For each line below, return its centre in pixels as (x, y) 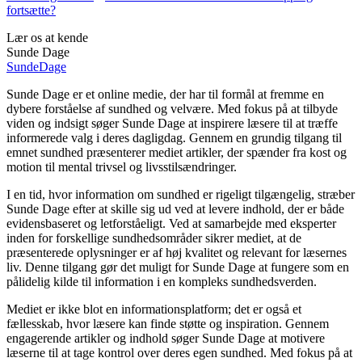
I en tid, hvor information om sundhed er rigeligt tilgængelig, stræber (181, 194)
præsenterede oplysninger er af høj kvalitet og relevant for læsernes (177, 252)
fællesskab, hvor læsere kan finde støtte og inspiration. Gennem (168, 323)
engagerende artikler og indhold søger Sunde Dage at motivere (166, 338)
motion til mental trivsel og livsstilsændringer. (122, 166)
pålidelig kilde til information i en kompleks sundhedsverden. (162, 281)
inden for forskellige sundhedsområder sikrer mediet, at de (154, 238)
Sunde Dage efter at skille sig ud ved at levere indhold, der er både (175, 208)
